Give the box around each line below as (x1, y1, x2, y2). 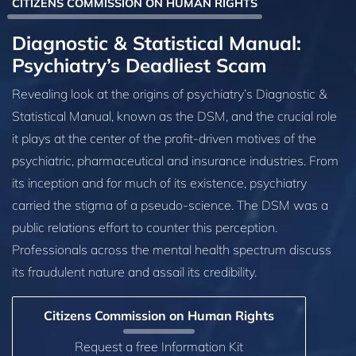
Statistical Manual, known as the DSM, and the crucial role (12, 107, 337, 124)
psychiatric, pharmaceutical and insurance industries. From (12, 152, 339, 168)
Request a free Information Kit (75, 338, 243, 354)
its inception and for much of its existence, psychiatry (12, 174, 307, 191)
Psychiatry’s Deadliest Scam (12, 52, 267, 77)
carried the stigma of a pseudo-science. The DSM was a (12, 196, 328, 213)
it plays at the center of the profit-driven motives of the (12, 130, 316, 146)
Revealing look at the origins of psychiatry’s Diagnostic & (12, 85, 327, 102)
